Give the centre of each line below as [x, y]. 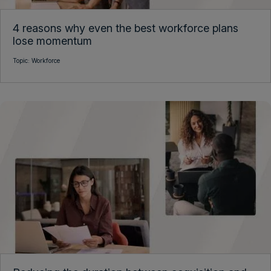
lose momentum [52, 41]
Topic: [22, 61]
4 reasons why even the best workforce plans [126, 28]
